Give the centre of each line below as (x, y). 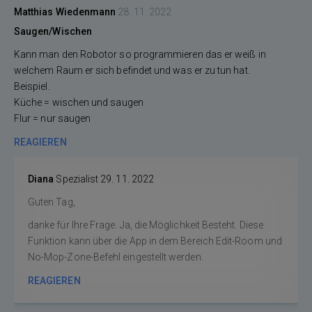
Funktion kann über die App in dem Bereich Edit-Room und (155, 241)
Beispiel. (32, 86)
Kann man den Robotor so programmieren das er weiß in (140, 54)
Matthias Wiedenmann (65, 12)
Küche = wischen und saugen (79, 102)
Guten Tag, (53, 202)
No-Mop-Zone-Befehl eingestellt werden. (116, 257)
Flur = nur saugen (53, 118)
